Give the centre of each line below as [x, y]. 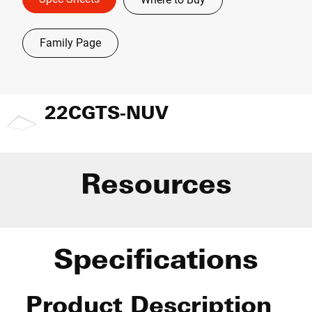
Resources [156, 183]
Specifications [156, 258]
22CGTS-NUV [107, 112]
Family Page [70, 43]
